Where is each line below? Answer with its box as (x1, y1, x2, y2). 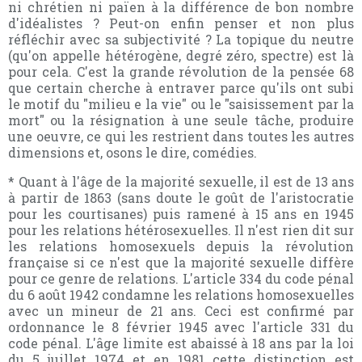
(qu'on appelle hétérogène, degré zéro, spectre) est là (8, 46, 354, 64)
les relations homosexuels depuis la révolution (8, 237, 354, 255)
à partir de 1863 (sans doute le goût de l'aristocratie (8, 188, 354, 206)
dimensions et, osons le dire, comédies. (8, 143, 257, 161)
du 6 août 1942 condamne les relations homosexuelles (8, 285, 354, 303)
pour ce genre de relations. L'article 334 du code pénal (8, 269, 354, 287)
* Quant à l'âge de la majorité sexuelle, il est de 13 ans (8, 172, 354, 190)
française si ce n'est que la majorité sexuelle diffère (8, 253, 354, 271)
